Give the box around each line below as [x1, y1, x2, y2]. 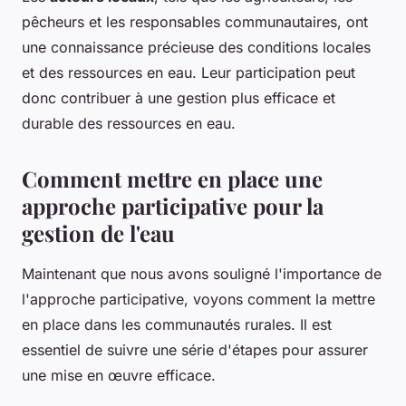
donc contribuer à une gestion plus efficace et [22, 88, 335, 107]
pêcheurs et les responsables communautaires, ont [22, 12, 368, 31]
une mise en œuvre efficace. [22, 365, 216, 384]
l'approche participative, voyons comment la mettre [22, 289, 375, 308]
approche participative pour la [22, 190, 324, 220]
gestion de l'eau [22, 217, 175, 247]
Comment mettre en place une [22, 163, 323, 193]
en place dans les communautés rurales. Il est [22, 314, 332, 333]
